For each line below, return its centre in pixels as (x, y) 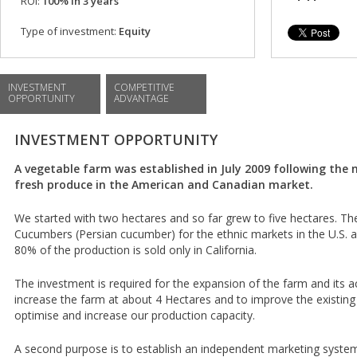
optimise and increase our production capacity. (135, 315)
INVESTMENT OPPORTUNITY (116, 139)
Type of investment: (69, 31)
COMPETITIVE (144, 87)
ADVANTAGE (141, 98)
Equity (133, 31)
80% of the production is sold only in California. (135, 250)
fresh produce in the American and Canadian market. (164, 184)
